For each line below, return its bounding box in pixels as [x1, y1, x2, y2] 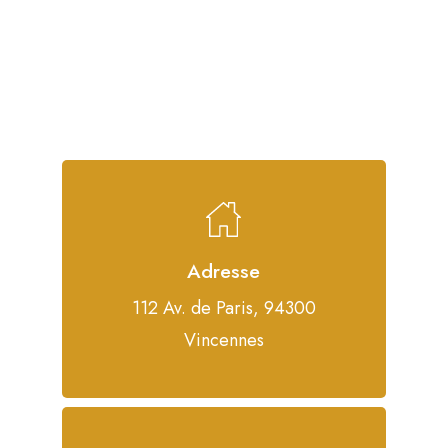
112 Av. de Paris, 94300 [131, 295, 316, 322]
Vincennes [183, 327, 264, 354]
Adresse [187, 257, 261, 286]
